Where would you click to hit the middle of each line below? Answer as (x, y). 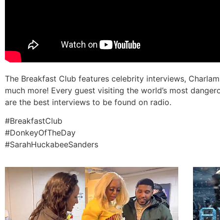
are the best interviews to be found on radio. (88, 102)
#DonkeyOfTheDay (40, 132)
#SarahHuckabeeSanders (52, 144)
